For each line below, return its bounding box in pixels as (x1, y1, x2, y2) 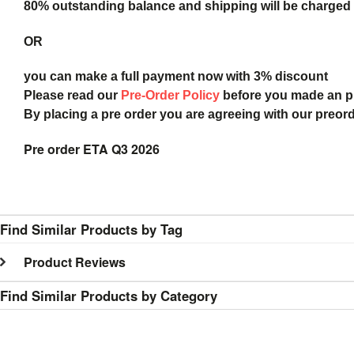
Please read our (24, 88, 121, 102)
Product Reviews (24, 252, 126, 271)
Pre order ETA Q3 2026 (24, 139, 160, 158)
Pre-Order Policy (121, 88, 220, 102)
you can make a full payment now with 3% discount (24, 69, 328, 83)
